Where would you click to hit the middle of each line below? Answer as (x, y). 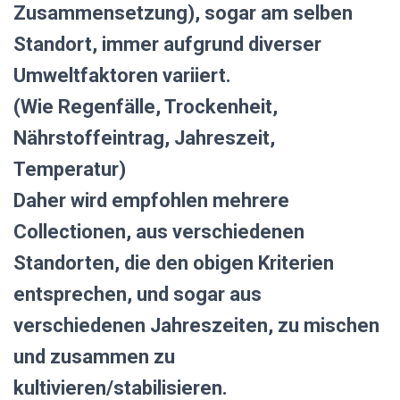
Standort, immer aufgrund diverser (167, 45)
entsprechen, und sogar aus (137, 295)
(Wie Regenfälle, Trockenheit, (146, 107)
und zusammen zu (94, 357)
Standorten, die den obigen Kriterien (174, 263)
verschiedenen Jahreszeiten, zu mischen (196, 326)
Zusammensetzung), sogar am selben (183, 13)
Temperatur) (70, 170)
